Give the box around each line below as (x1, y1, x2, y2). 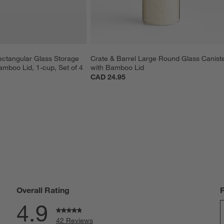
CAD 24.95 (90, 72, 126, 81)
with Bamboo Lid (90, 62, 144, 72)
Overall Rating (16, 184, 69, 195)
